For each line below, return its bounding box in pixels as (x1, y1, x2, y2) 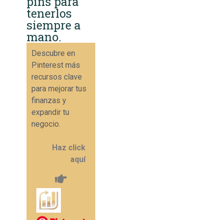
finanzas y (31, 95, 66, 105)
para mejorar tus (31, 83, 86, 93)
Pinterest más (31, 60, 80, 70)
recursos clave (31, 72, 82, 82)
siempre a (27, 17, 81, 33)
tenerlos (27, 5, 72, 21)
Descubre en (31, 48, 75, 58)
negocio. (31, 119, 60, 129)
